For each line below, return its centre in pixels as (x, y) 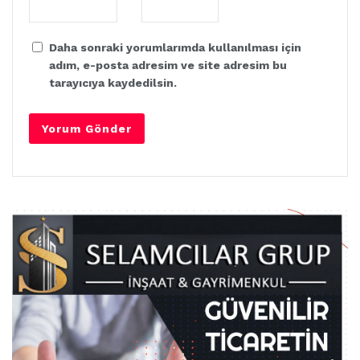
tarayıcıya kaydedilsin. (113, 83)
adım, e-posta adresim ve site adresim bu (168, 65)
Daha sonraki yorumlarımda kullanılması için (175, 47)
